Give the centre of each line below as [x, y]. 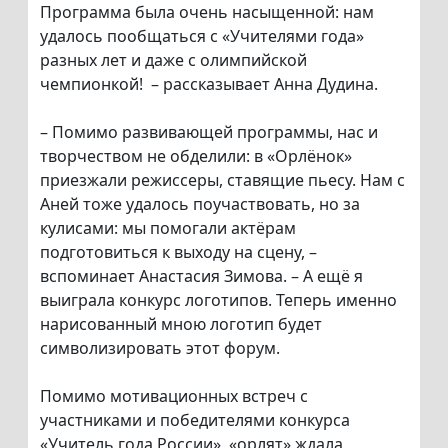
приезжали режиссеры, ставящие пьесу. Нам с [222, 180]
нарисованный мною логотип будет [181, 324]
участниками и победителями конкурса [195, 420]
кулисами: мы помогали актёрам [168, 228]
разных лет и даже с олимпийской [173, 60]
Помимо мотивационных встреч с [174, 396]
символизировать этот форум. [160, 348]
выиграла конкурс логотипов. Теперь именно [218, 300]
